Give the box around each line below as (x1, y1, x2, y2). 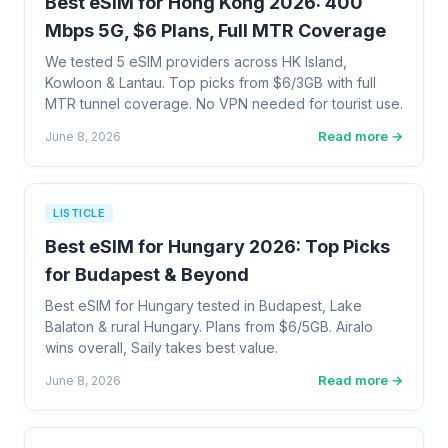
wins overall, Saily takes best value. (45, 339, 278, 356)
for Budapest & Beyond (45, 264, 249, 285)
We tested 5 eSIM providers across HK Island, (45, 53, 347, 70)
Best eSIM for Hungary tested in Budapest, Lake (45, 297, 362, 314)
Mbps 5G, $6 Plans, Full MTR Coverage (45, 20, 386, 41)
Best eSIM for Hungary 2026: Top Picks (45, 236, 390, 257)
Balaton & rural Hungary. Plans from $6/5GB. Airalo (45, 318, 373, 335)
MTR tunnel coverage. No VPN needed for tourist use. (45, 95, 403, 112)
